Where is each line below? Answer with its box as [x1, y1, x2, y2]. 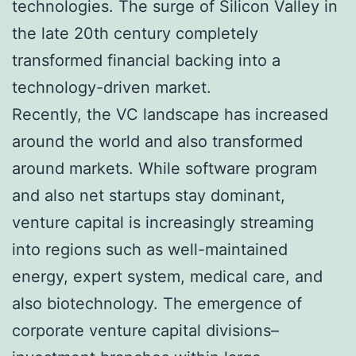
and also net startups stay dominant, [12, 185, 285, 205]
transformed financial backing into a [12, 50, 281, 70]
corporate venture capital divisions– [12, 320, 279, 340]
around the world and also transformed [12, 131, 303, 151]
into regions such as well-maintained [12, 239, 288, 259]
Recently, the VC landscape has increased [12, 104, 328, 124]
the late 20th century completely [12, 23, 258, 43]
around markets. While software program [12, 158, 317, 178]
